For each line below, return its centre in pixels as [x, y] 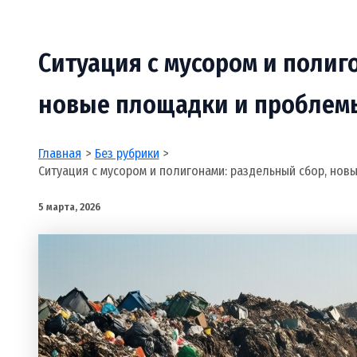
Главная [60, 153]
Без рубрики [127, 153]
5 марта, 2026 [69, 206]
